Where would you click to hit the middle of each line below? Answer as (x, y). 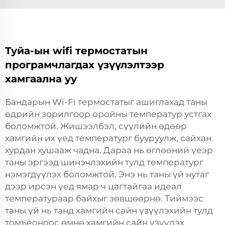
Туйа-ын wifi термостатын (76, 50)
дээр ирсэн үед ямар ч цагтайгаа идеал (93, 186)
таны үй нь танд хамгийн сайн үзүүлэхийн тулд (109, 210)
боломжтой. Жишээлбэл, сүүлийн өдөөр (96, 126)
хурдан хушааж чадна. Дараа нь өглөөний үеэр (109, 150)
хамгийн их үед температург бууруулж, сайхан (108, 138)
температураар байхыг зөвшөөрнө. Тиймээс (104, 198)
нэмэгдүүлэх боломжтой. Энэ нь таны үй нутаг (107, 174)
